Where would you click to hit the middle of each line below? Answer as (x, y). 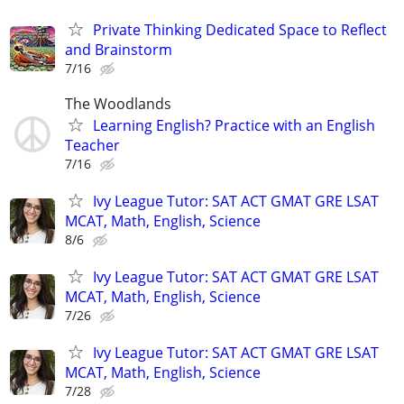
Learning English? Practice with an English (234, 125)
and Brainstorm (119, 49)
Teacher (92, 145)
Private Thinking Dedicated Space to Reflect (240, 29)
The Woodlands (118, 103)
